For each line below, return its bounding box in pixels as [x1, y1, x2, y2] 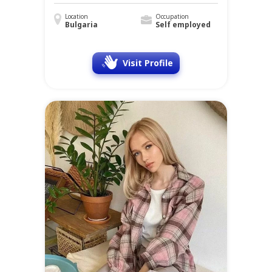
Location [65, 12, 88, 21]
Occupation [155, 12, 189, 21]
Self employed [155, 19, 211, 30]
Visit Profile [122, 57, 173, 69]
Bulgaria [65, 19, 98, 30]
